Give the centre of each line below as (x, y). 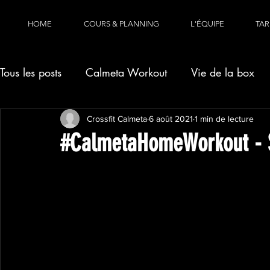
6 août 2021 (171, 118)
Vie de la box (223, 72)
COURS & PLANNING (121, 24)
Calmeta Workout (126, 72)
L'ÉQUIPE (207, 24)
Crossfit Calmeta (117, 118)
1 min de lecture (224, 118)
